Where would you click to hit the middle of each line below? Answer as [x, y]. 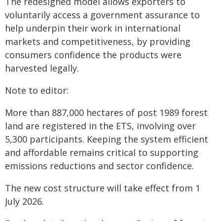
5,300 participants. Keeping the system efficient [107, 139]
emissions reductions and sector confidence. [99, 166]
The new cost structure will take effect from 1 [103, 188]
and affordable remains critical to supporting [102, 152]
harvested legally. [42, 68]
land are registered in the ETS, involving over [100, 126]
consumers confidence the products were [93, 55]
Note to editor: [37, 90]
